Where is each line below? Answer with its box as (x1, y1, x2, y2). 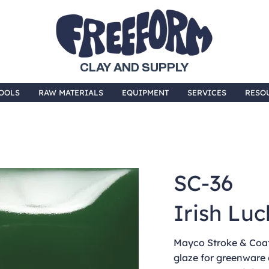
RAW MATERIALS (38, 88, 103, 97)
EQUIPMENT (122, 88, 169, 97)
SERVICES (187, 88, 226, 97)
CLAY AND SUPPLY (80, 62, 189, 74)
